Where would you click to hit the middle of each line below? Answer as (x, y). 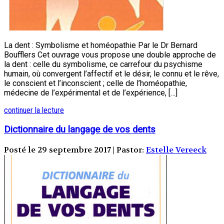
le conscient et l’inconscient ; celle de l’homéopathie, (95, 83)
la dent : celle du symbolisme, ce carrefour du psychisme (103, 64)
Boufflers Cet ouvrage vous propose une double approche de (110, 54)
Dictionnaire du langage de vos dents (80, 130)
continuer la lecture (34, 110)
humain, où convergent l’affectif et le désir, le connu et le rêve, (111, 73)
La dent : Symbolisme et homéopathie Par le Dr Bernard (101, 45)
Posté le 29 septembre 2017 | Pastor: (75, 150)
